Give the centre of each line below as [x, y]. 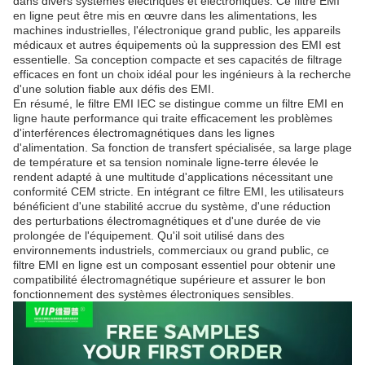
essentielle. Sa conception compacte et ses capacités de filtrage [178, 59]
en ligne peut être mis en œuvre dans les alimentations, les [165, 15]
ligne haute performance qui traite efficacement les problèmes [173, 118]
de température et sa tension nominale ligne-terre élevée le [166, 162]
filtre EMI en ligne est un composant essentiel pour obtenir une [174, 265]
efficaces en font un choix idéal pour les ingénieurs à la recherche [182, 74]
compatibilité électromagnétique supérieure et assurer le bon [169, 279]
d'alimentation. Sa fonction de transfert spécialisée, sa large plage [182, 147]
